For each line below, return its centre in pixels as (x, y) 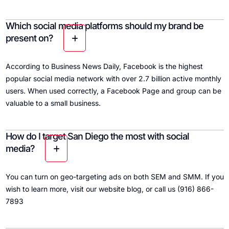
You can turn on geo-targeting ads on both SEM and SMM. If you (114, 177)
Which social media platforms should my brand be (104, 26)
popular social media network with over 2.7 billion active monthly (113, 79)
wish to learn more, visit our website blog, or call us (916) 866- (109, 189)
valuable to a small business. (53, 103)
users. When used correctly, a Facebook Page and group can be (113, 91)
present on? (29, 38)
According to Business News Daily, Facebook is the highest (104, 66)
